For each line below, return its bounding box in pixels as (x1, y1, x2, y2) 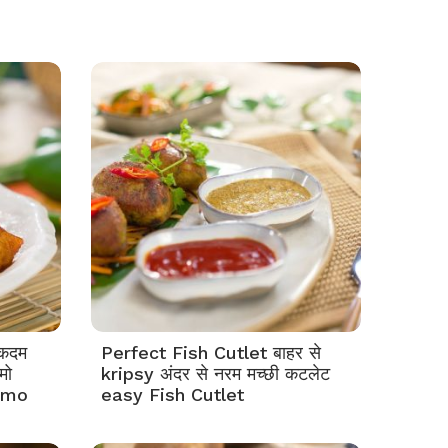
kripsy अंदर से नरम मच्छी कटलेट (101, 363, 330, 384)
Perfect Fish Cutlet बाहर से (101, 342, 321, 363)
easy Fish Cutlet (101, 384, 244, 405)
